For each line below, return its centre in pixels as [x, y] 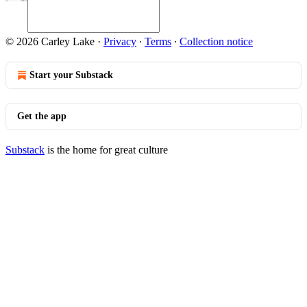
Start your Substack [71, 75]
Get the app [42, 116]
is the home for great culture [106, 150]
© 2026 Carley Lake [50, 41]
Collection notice [216, 41]
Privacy [120, 41]
